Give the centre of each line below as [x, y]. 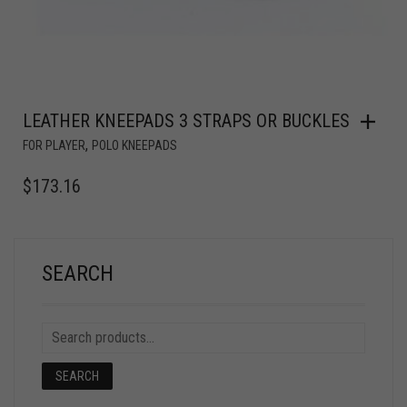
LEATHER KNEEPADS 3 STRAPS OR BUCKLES [186, 121]
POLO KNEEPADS [134, 146]
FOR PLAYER [54, 146]
